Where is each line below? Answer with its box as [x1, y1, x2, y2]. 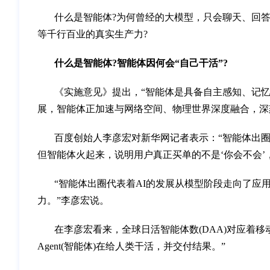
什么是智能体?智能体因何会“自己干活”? [54, 58, 228, 68]
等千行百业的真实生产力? [37, 29, 148, 39]
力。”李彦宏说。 [37, 195, 109, 206]
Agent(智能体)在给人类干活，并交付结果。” [37, 241, 225, 251]
